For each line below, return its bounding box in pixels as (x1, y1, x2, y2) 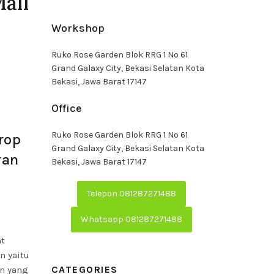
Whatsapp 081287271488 (80, 214, 182, 224)
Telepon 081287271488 (86, 188, 176, 199)
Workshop (51, 21, 105, 35)
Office (51, 102, 82, 115)
